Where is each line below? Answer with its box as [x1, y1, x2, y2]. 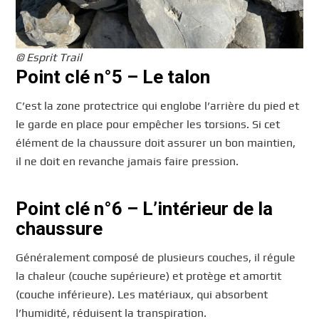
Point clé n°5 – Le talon [16, 66, 211, 88]
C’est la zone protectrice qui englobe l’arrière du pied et [16, 99, 300, 113]
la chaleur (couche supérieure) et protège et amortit [16, 268, 282, 283]
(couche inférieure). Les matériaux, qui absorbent [16, 287, 268, 301]
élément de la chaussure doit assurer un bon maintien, [16, 136, 296, 150]
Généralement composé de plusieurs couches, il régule [16, 250, 296, 264]
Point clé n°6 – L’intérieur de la [16, 198, 273, 220]
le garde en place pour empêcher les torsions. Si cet [16, 117, 281, 132]
